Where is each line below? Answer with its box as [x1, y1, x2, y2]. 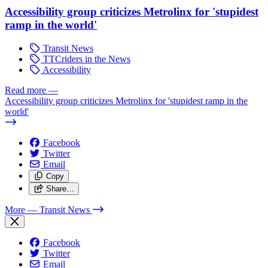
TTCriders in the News [41, 54, 130, 64]
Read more [5, 85, 46, 95]
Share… [45, 184, 74, 193]
